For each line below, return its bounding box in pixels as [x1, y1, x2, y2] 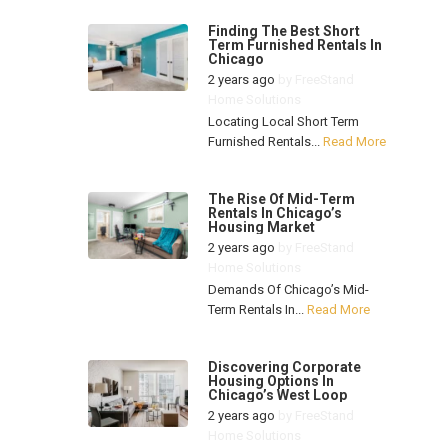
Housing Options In [207, 373, 334, 390]
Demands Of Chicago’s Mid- [207, 282, 369, 298]
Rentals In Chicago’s [207, 205, 342, 222]
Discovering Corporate [207, 359, 361, 376]
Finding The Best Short [207, 23, 360, 40]
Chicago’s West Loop [207, 387, 347, 404]
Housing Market [207, 219, 315, 236]
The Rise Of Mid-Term [207, 191, 355, 208]
